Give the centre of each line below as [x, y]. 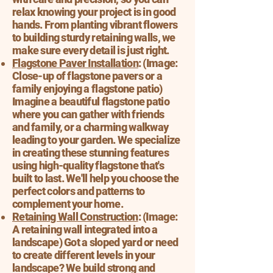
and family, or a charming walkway [90, 127]
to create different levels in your [84, 255]
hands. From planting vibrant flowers [95, 25]
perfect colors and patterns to [79, 191]
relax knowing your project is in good [94, 12]
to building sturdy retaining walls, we [94, 37]
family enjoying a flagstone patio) [87, 89]
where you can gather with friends [88, 114]
